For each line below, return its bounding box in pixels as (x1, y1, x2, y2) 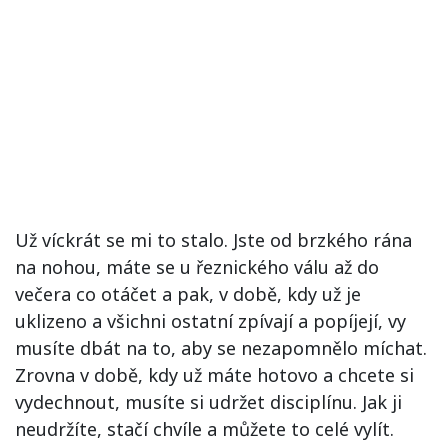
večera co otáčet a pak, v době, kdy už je (15, 282, 361, 306)
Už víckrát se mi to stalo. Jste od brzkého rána (15, 228, 412, 252)
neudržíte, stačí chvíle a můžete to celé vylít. (15, 417, 394, 441)
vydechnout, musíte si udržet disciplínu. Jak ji (15, 390, 402, 414)
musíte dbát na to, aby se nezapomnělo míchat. (15, 336, 427, 360)
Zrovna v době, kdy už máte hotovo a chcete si (15, 363, 414, 387)
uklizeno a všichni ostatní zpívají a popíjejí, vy (15, 309, 406, 333)
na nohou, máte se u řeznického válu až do (15, 255, 379, 279)
